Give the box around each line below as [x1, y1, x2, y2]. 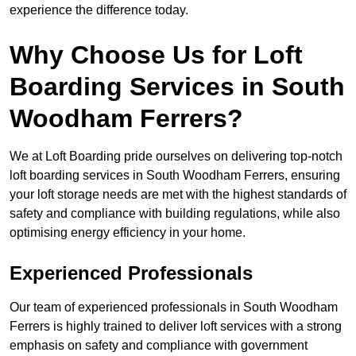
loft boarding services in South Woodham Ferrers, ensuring [10, 168, 340, 183]
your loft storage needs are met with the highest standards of [10, 188, 346, 202]
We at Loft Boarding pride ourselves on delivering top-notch [10, 149, 342, 164]
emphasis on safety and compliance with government [10, 339, 308, 353]
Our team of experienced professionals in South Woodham [10, 300, 338, 315]
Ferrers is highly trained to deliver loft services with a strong [10, 319, 342, 334]
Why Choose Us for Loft [10, 41, 303, 70]
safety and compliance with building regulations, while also [10, 207, 340, 221]
